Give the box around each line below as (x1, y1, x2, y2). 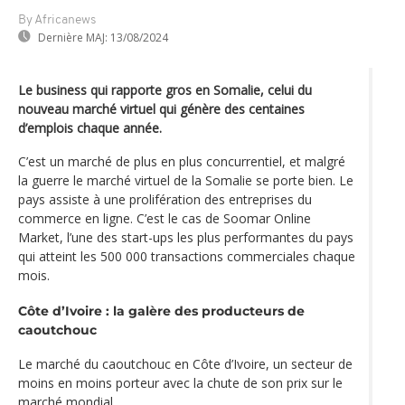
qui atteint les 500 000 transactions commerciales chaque (18, 247, 355, 265)
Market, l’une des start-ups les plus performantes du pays (18, 228, 353, 246)
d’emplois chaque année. (18, 118, 162, 137)
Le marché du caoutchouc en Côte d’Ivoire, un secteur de (18, 354, 353, 372)
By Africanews (18, 13, 96, 27)
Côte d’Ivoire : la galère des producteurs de (18, 302, 305, 319)
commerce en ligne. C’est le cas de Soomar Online (18, 209, 311, 227)
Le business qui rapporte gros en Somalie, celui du (18, 80, 312, 99)
